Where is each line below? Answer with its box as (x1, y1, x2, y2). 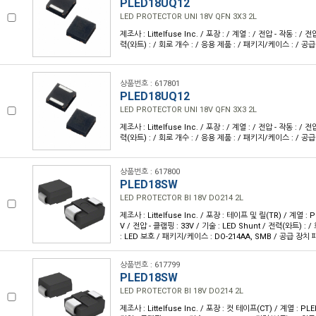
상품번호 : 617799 (120, 260, 180, 269)
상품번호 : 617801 (120, 79, 180, 88)
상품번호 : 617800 (120, 167, 180, 176)
